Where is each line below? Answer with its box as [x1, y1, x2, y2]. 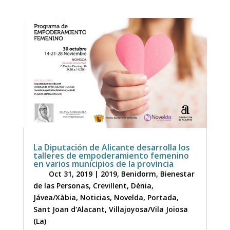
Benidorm [121, 168, 156, 179]
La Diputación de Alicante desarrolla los [33, 141, 190, 153]
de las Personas [33, 180, 89, 190]
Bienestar [160, 168, 195, 179]
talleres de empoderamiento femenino [33, 149, 189, 161]
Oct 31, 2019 [48, 168, 92, 179]
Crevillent [92, 180, 127, 190]
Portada [147, 192, 177, 202]
